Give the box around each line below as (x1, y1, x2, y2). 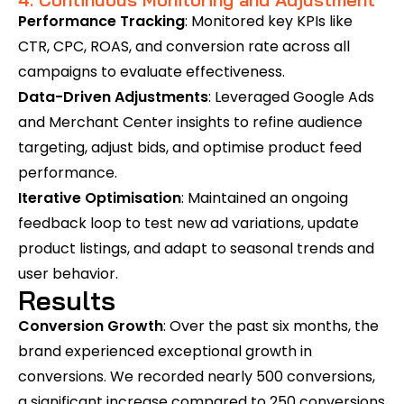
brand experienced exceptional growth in (18, 341, 312, 362)
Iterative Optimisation (18, 188, 181, 208)
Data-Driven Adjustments (18, 87, 208, 107)
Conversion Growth (18, 316, 163, 336)
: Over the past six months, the (163, 316, 379, 336)
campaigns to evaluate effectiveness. (18, 61, 285, 82)
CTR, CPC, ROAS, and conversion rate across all (18, 36, 350, 57)
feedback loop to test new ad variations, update (18, 213, 359, 234)
